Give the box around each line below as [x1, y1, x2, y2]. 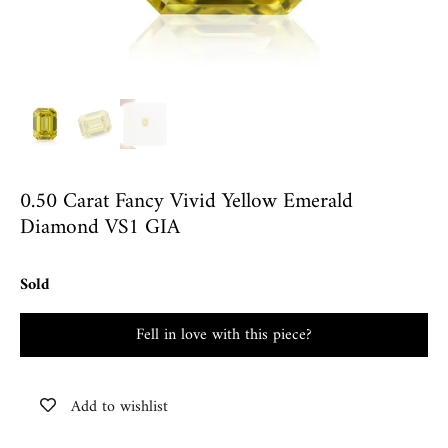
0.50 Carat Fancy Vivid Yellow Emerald [20, 182, 353, 221]
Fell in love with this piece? [136, 320, 312, 349]
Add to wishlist [71, 392, 169, 421]
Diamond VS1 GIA [20, 208, 180, 247]
